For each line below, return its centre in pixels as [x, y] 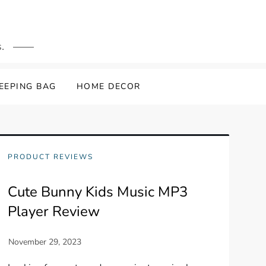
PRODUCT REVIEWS [50, 157]
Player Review [53, 211]
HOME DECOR [108, 86]
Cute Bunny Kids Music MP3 [97, 192]
